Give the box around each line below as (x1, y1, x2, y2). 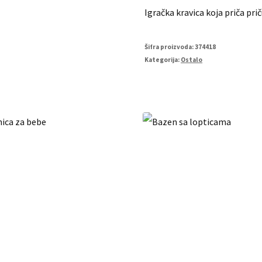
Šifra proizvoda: (144, 43, 195, 51)
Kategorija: (144, 56, 181, 64)
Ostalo (181, 56, 203, 64)
